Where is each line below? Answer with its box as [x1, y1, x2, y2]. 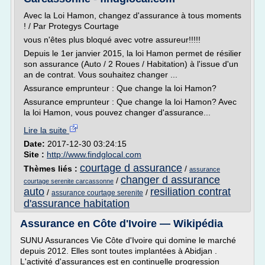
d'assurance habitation [24, 198, 130, 209]
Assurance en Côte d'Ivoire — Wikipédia [20, 218, 223, 230]
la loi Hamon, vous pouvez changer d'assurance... [24, 108, 211, 117]
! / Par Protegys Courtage [24, 21, 119, 31]
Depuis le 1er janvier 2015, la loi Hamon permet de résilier [24, 49, 241, 58]
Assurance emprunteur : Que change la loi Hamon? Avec [24, 97, 237, 106]
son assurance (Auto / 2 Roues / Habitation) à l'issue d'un [24, 59, 238, 69]
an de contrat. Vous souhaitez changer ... [24, 70, 177, 79]
